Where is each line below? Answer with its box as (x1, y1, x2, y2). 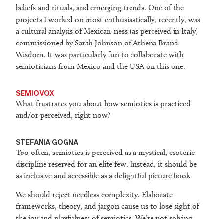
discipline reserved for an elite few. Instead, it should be (16, 159, 197, 169)
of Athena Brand (122, 38, 178, 48)
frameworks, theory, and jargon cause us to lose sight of (16, 201, 199, 211)
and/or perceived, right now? (16, 110, 110, 120)
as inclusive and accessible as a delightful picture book (16, 171, 190, 181)
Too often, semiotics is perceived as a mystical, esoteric (16, 148, 195, 157)
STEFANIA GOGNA (16, 137, 78, 147)
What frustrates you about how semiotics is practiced (16, 99, 191, 109)
